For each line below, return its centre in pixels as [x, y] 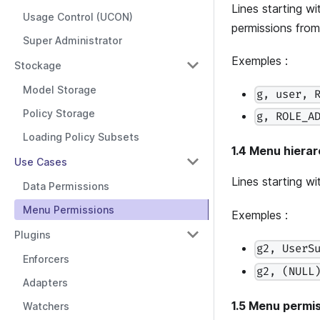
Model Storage [60, 90]
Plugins [32, 234]
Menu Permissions [69, 210]
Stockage [38, 65]
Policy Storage [59, 113]
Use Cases [41, 161]
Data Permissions [66, 186]
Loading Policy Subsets [81, 137]
